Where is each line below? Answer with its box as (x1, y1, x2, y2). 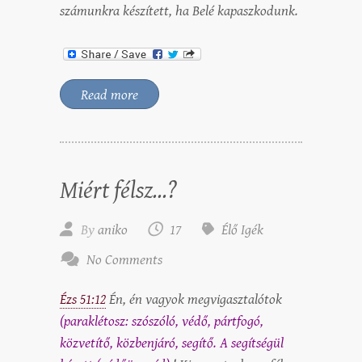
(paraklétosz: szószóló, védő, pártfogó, (60, 313, 263, 330)
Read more (81, 86, 138, 104)
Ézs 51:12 (60, 291, 106, 309)
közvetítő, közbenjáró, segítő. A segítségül (60, 335, 284, 352)
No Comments (86, 251, 162, 269)
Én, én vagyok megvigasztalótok (106, 291, 282, 309)
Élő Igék (221, 221, 263, 239)
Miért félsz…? (60, 177, 177, 205)
